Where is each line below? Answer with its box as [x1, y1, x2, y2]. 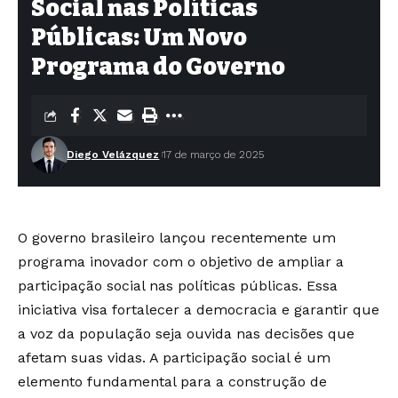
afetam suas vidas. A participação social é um [18, 349, 330, 367]
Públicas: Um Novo [31, 24, 247, 52]
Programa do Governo [31, 53, 285, 81]
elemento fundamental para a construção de [18, 373, 327, 391]
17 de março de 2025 [163, 148, 265, 161]
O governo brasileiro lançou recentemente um [18, 229, 336, 247]
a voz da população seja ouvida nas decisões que [18, 325, 354, 343]
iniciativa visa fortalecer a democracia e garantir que [18, 301, 379, 319]
